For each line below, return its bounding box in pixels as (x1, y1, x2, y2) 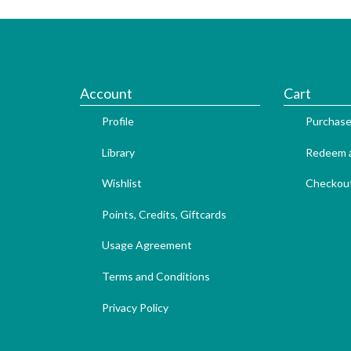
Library (102, 145, 135, 159)
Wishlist (102, 176, 142, 190)
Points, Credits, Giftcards (102, 207, 226, 221)
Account (80, 85, 132, 102)
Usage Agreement (102, 238, 192, 252)
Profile (102, 114, 134, 128)
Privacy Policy (102, 300, 168, 314)
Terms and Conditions (102, 269, 210, 283)
